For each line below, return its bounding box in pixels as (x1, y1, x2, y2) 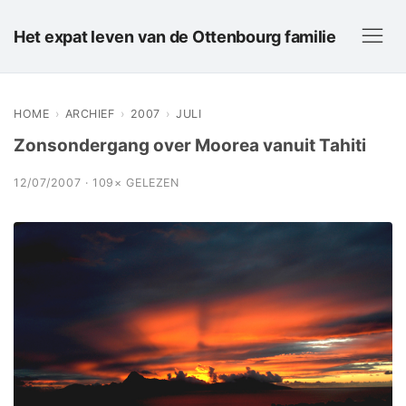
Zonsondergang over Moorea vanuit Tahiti (14, 135, 366, 156)
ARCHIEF (64, 107, 114, 121)
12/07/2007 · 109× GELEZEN (14, 176, 179, 189)
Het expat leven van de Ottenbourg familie (14, 26, 336, 46)
